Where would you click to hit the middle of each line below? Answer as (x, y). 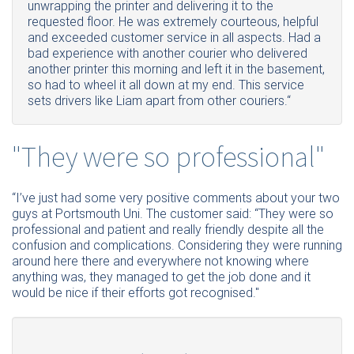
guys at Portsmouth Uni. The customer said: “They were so (173, 213)
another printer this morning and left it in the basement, (176, 69)
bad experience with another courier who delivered (168, 53)
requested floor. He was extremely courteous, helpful (173, 21)
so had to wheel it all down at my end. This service (166, 85)
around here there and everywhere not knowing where (160, 261)
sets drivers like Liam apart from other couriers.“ (159, 100)
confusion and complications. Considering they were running (177, 245)
